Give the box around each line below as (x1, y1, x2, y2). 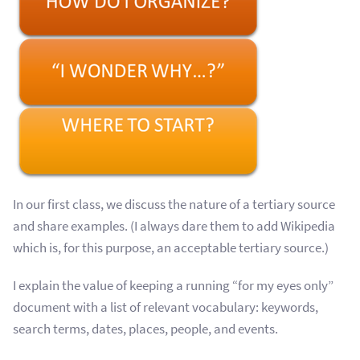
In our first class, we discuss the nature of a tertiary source (13, 194, 335, 214)
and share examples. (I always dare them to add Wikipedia (13, 216, 335, 235)
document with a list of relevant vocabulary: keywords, (13, 297, 318, 317)
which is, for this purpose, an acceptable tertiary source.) (13, 238, 329, 257)
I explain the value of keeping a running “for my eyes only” (13, 276, 333, 295)
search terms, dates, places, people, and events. (13, 319, 278, 338)
